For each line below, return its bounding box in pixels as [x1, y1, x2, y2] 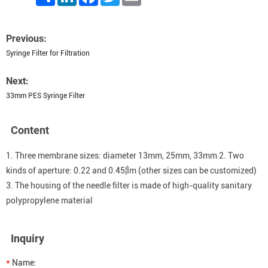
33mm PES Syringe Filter [6, 92, 85, 100]
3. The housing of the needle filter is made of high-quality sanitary [6, 181, 252, 190]
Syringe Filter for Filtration [6, 49, 90, 57]
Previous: [6, 33, 47, 44]
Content [11, 124, 49, 136]
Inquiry [11, 232, 44, 245]
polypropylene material [6, 196, 93, 205]
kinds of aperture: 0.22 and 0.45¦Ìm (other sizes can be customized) [6, 166, 257, 175]
